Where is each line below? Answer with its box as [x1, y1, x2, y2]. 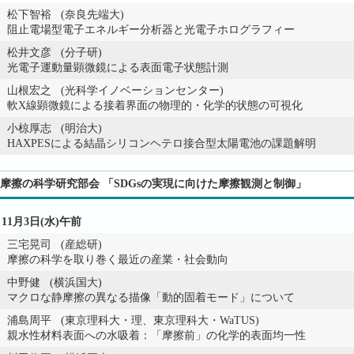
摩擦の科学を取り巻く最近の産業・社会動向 [7, 254, 228, 265]
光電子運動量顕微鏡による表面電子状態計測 [7, 62, 228, 73]
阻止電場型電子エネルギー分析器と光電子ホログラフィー [7, 24, 295, 36]
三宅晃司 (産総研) [7, 239, 102, 250]
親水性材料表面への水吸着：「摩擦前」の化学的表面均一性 [7, 330, 306, 341]
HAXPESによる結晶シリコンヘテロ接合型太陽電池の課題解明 [7, 137, 316, 149]
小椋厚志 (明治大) [7, 122, 102, 134]
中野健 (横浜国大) [7, 277, 102, 288]
